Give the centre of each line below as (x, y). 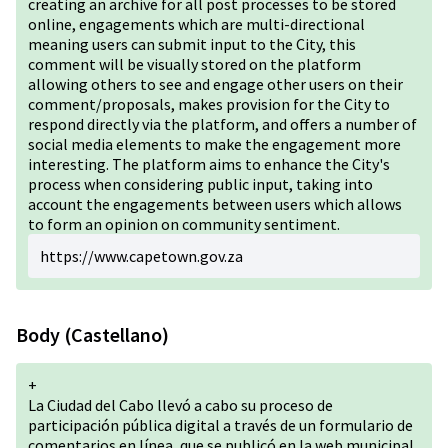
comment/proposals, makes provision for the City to (209, 104)
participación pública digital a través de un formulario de (220, 425)
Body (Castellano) (92, 334)
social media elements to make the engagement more (214, 144)
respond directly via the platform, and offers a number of (222, 124)
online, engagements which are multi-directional (196, 24)
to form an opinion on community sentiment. (185, 224)
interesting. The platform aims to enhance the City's (209, 164)
